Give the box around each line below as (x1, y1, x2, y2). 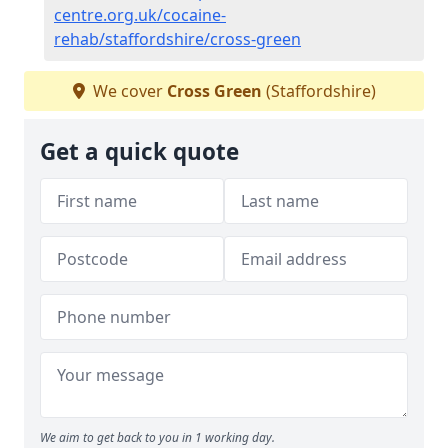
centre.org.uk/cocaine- (54, 3, 226, 26)
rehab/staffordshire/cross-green (54, 27, 301, 50)
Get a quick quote (40, 135, 239, 167)
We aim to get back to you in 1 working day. (40, 428, 275, 446)
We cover (88, 79, 167, 102)
